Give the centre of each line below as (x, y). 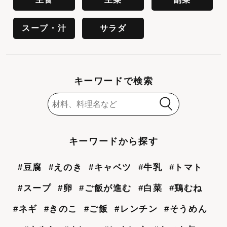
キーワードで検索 (113, 81)
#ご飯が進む (106, 188)
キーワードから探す (113, 142)
